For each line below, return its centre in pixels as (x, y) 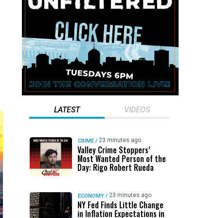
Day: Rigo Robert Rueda (115, 167)
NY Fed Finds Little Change (120, 205)
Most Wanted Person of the (121, 159)
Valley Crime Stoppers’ (114, 150)
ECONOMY (91, 196)
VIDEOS (137, 110)
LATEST (67, 110)
